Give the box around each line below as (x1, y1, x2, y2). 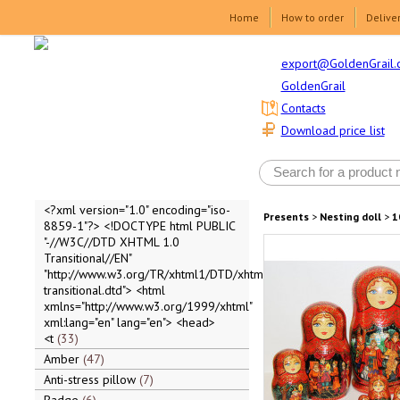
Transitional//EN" (43, 250, 131, 266)
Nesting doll (319, 210, 381, 223)
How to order (281, 11, 344, 24)
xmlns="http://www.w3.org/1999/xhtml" (43, 298, 252, 314)
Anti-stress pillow (43, 371, 139, 387)
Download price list (280, 122, 385, 139)
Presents (262, 210, 309, 223)
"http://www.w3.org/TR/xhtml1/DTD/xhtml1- (43, 266, 279, 282)
